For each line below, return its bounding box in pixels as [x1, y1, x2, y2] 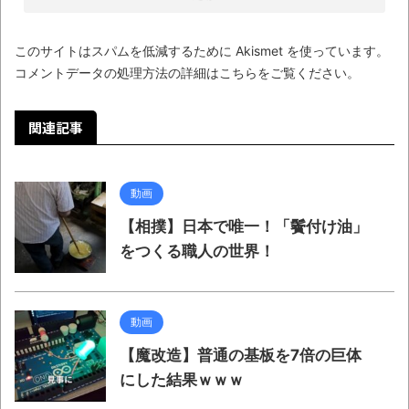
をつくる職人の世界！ [120, 242, 275, 260]
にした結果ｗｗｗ [120, 371, 244, 389]
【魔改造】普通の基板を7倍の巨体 [120, 346, 362, 364]
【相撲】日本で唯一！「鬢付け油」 [120, 217, 368, 236]
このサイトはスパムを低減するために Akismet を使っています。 [15, 43, 389, 58]
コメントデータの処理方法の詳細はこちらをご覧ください [15, 65, 347, 80]
